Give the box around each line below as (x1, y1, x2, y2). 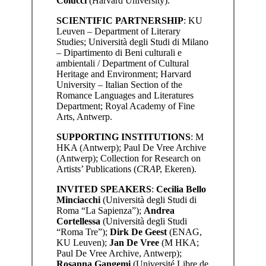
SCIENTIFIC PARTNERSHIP (56, 15, 183, 26)
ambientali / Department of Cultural (56, 58, 189, 68)
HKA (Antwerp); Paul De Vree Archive (56, 142, 206, 153)
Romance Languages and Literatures (56, 90, 194, 100)
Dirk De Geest (109, 226, 167, 237)
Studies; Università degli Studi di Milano (56, 36, 208, 47)
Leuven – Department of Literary (56, 26, 180, 36)
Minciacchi (56, 194, 100, 205)
